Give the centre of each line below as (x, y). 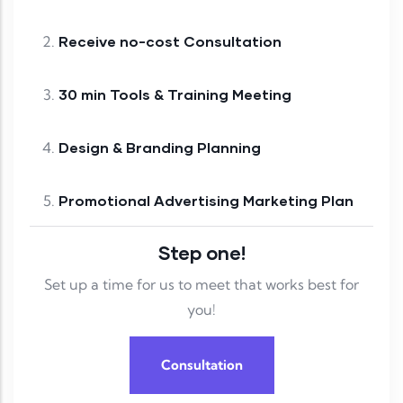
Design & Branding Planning (199, 147)
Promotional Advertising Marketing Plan (206, 200)
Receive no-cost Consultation (210, 40)
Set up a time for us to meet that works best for (201, 284)
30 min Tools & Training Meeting (215, 94)
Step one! (201, 252)
